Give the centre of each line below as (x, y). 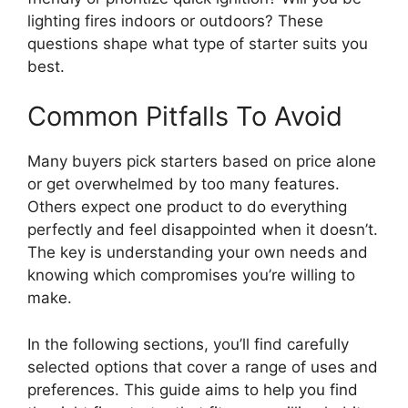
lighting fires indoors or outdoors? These (175, 20)
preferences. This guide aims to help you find (193, 389)
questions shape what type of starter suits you (198, 43)
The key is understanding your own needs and (198, 253)
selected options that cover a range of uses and (203, 367)
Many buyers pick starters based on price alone (202, 162)
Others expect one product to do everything (187, 207)
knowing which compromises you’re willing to (191, 275)
